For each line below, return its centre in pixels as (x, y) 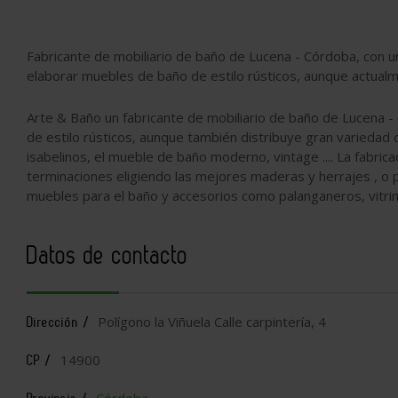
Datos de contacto (107, 255)
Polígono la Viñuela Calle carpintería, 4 (211, 322)
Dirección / (59, 322)
